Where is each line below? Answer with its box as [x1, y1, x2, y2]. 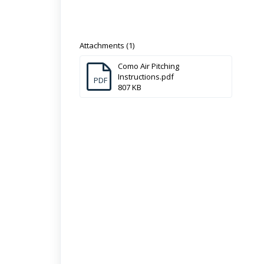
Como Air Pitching [118, 61, 179, 72]
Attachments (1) [80, 40, 134, 51]
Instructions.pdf [118, 71, 174, 82]
